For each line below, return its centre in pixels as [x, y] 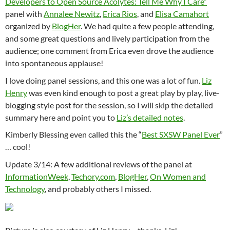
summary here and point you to [61, 117]
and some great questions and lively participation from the [107, 38]
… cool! [18, 147]
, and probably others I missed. [98, 188]
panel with [24, 14]
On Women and [178, 176]
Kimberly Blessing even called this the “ [73, 135]
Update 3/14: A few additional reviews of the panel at [99, 164]
